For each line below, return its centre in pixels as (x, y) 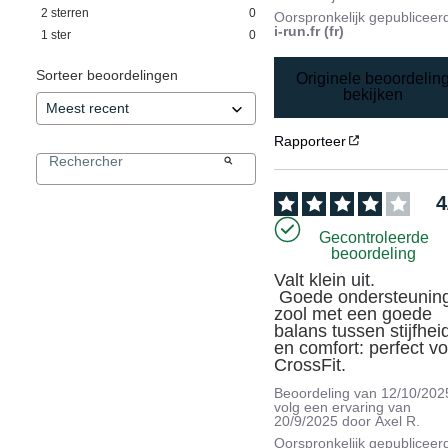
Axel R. (398, 421)
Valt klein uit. (325, 280)
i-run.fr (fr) (309, 30)
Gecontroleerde (373, 237)
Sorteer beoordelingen (107, 74)
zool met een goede (353, 314)
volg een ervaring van (343, 407)
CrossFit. (310, 365)
